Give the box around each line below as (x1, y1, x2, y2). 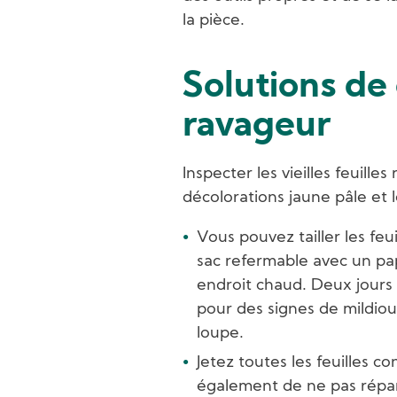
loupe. (197, 324, 244, 342)
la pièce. (183, 12, 245, 29)
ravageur (183, 108, 331, 144)
